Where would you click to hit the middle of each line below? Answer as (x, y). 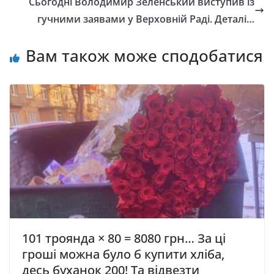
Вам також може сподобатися (144, 56)
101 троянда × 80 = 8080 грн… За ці (124, 238)
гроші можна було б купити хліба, (123, 254)
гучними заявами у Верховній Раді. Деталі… (146, 19)
